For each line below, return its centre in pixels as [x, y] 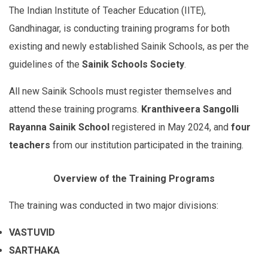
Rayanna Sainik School [59, 127]
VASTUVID [32, 233]
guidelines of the [45, 65]
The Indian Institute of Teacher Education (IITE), [107, 11]
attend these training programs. [75, 109]
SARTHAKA [34, 251]
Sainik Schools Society [133, 65]
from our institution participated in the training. [147, 145]
